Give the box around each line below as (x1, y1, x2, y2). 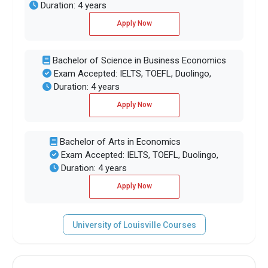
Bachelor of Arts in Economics (57, 136, 181, 148)
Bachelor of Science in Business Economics (50, 55, 226, 66)
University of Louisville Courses (72, 220, 196, 230)
